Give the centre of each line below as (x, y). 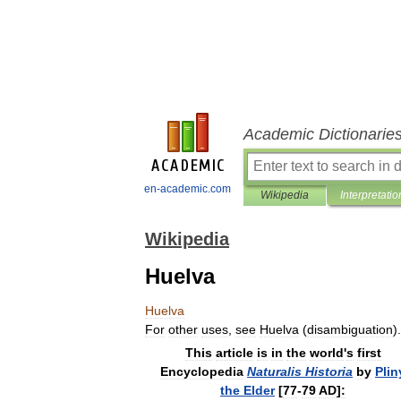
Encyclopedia (202, 371)
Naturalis (274, 371)
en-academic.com (188, 189)
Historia (329, 371)
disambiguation (350, 329)
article (234, 353)
